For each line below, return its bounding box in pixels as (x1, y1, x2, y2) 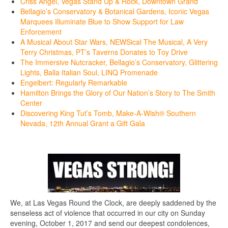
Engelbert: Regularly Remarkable (20, 77, 127, 88)
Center (20, 98, 42, 108)
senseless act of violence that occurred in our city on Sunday (10, 208, 205, 218)
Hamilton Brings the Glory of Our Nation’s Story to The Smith (20, 88, 215, 98)
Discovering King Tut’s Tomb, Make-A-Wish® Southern (20, 108, 196, 118)
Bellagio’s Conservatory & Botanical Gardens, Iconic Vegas (20, 6, 209, 16)
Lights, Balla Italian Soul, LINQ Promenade (20, 67, 158, 77)
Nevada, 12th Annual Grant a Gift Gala (20, 118, 145, 128)
